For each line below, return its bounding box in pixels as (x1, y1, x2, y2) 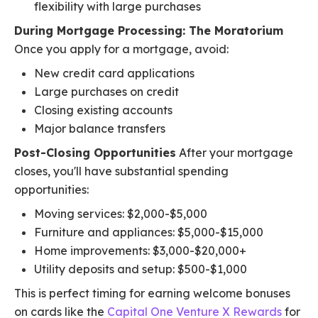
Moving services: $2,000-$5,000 (34, 207, 207, 221)
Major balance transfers (34, 121, 165, 136)
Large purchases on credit (34, 84, 179, 99)
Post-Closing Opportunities (14, 146, 176, 160)
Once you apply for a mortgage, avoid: (14, 42, 229, 57)
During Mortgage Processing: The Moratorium (14, 23, 283, 38)
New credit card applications (34, 66, 194, 81)
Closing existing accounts (34, 103, 172, 118)
